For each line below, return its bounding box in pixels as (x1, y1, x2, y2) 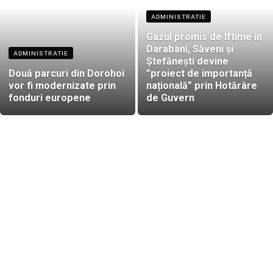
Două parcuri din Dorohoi (9, 67, 124, 79)
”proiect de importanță (146, 67, 252, 79)
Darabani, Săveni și (146, 43, 233, 55)
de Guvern (146, 91, 194, 104)
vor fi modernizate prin (9, 79, 116, 91)
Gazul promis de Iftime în (146, 30, 262, 43)
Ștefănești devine (146, 55, 229, 67)
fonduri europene (9, 91, 91, 104)
